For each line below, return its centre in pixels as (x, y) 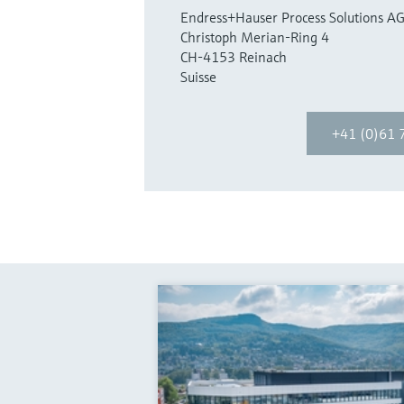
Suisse (198, 77)
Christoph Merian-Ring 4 (255, 37)
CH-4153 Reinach (234, 57)
